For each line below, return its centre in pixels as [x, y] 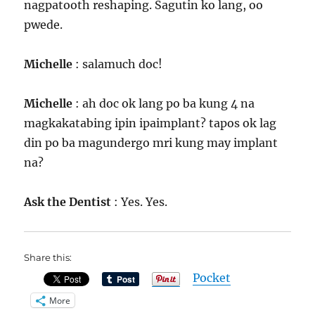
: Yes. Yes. [140, 202]
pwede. [44, 25]
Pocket [212, 278]
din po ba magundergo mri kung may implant [151, 143]
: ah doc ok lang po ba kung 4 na [164, 103]
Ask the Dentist [68, 202]
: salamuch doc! [118, 64]
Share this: [48, 257]
